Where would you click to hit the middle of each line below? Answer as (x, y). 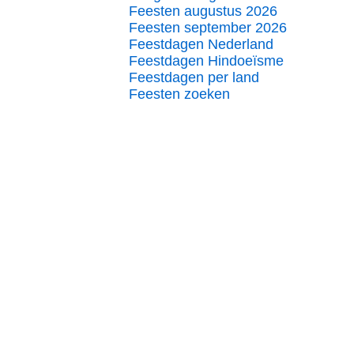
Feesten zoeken (179, 94)
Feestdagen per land (194, 77)
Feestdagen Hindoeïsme (206, 61)
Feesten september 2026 (208, 28)
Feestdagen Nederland (201, 44)
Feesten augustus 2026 (203, 11)
